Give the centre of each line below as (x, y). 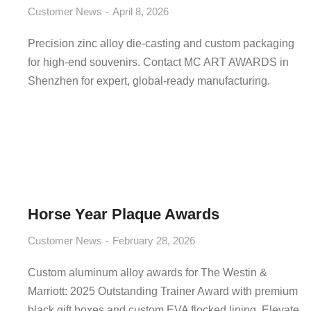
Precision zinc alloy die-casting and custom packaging (161, 43)
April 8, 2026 (141, 11)
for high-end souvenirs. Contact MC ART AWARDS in (158, 62)
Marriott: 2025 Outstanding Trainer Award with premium (163, 291)
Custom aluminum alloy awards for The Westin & (148, 272)
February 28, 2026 (154, 241)
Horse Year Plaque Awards (124, 214)
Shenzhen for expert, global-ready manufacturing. (149, 81)
